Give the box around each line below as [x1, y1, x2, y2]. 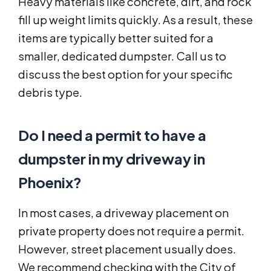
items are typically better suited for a [18, 31, 214, 45]
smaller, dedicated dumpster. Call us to [18, 49, 226, 64]
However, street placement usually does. [18, 242, 236, 256]
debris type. [18, 85, 82, 100]
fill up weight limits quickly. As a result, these [18, 13, 253, 27]
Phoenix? [18, 173, 82, 192]
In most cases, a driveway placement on [18, 206, 229, 220]
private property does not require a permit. [18, 224, 244, 238]
